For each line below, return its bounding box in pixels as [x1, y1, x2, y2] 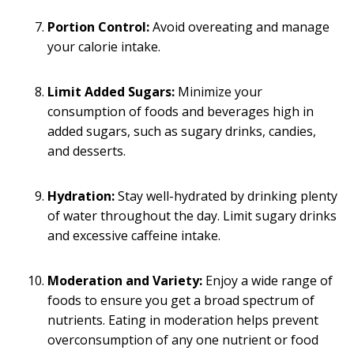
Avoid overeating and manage [149, 17, 330, 36]
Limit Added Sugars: [47, 82, 175, 100]
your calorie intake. [47, 37, 160, 55]
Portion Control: [47, 17, 149, 36]
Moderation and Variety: [47, 271, 202, 289]
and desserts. [47, 141, 126, 160]
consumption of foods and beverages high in [47, 102, 314, 120]
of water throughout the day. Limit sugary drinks [47, 206, 337, 224]
